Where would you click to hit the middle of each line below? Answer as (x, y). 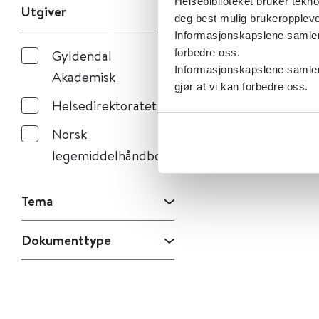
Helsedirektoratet (104, 105)
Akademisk (84, 77)
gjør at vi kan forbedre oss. (241, 87)
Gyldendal (82, 55)
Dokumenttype (66, 240)
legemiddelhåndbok (110, 155)
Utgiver (44, 11)
